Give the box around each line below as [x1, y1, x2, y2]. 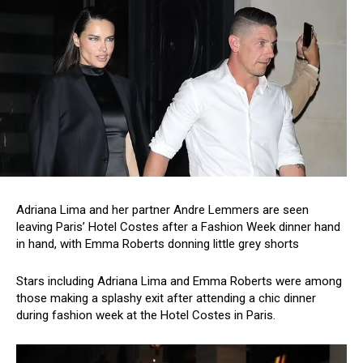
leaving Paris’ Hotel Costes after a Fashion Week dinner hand [16, 220, 340, 235]
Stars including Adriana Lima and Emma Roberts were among [16, 274, 342, 289]
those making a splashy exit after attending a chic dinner [16, 291, 316, 306]
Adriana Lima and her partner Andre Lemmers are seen [16, 203, 309, 218]
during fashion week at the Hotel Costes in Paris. [16, 308, 275, 323]
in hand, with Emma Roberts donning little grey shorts [16, 237, 299, 252]
